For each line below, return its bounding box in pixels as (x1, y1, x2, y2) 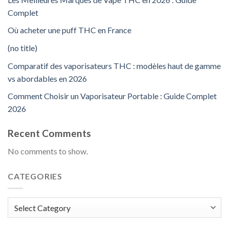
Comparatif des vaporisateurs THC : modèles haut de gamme (8, 60, 221, 71)
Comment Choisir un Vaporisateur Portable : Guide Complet (8, 91, 217, 101)
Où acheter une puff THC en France (8, 25, 131, 35)
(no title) (8, 43, 37, 53)
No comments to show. (8, 146, 88, 156)
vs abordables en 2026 (8, 73, 87, 83)
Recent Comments (8, 127, 91, 140)
